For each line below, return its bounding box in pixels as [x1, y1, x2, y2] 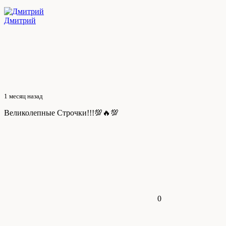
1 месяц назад [4, 92, 44, 100]
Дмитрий [4, 16, 36, 25]
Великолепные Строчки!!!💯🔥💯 [4, 108, 119, 118]
